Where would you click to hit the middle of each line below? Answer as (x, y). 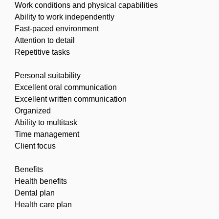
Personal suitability (48, 75)
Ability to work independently (65, 17)
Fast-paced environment (57, 28)
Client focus (35, 146)
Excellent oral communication (66, 87)
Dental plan (35, 193)
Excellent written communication (71, 99)
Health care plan (43, 204)
